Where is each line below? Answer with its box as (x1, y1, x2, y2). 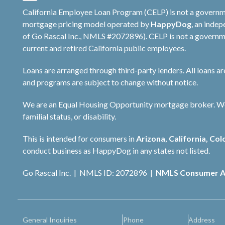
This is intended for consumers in (23, 134, 136, 144)
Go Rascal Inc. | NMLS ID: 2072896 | (23, 168, 156, 178)
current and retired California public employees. (23, 43, 186, 53)
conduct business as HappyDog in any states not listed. (23, 146, 210, 156)
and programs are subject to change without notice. (23, 77, 198, 87)
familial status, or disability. (23, 111, 116, 122)
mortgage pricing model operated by (23, 19, 151, 29)
